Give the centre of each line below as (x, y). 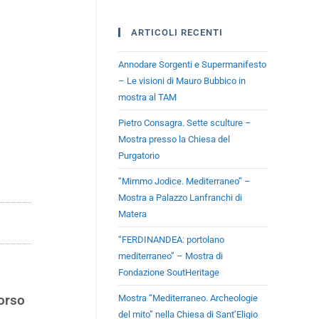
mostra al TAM (147, 97)
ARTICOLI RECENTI (177, 32)
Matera (132, 214)
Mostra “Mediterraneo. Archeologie (188, 298)
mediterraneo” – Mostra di (171, 256)
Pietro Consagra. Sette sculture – (185, 122)
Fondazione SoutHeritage (169, 272)
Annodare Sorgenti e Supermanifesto (192, 64)
